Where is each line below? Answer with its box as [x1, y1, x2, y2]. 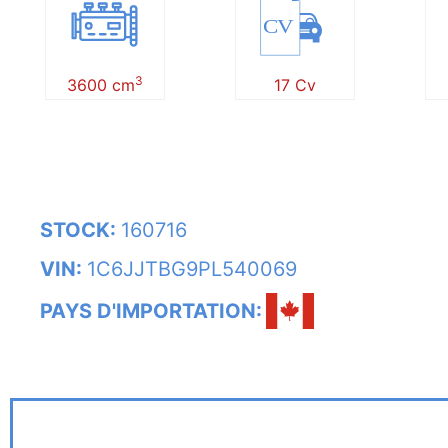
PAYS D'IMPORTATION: [40, 299, 262, 324]
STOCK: [40, 218, 121, 243]
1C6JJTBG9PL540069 [87, 257, 297, 282]
